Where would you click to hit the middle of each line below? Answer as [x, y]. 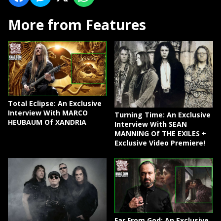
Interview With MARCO [48, 113]
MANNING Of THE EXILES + [161, 133]
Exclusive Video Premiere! [160, 143]
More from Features [77, 24]
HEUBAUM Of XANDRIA [47, 122]
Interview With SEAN [151, 124]
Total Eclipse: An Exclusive [55, 104]
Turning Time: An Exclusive [163, 114]
